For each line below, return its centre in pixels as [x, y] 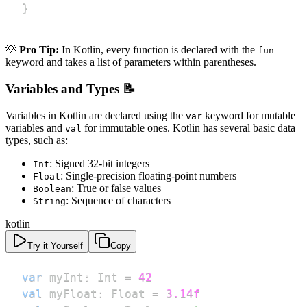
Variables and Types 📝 [71, 89]
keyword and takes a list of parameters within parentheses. [131, 62]
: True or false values [116, 188]
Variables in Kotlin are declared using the [96, 115]
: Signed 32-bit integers [99, 163]
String [49, 201]
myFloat [70, 293]
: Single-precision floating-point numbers [148, 175]
